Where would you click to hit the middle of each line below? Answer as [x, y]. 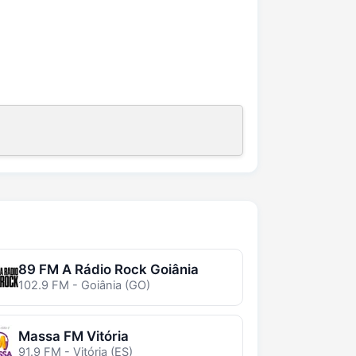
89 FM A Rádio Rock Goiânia [108, 269]
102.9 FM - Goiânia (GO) [84, 285]
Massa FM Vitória [73, 336]
